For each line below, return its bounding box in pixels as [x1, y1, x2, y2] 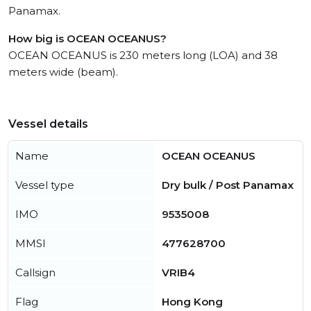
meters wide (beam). [8, 65, 118, 79]
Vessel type [15, 178, 74, 192]
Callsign [15, 266, 56, 280]
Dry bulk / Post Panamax [162, 178, 294, 192]
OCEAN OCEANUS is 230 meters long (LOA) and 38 [8, 49, 278, 62]
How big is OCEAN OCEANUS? [8, 32, 167, 46]
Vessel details [8, 117, 88, 131]
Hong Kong [162, 295, 223, 309]
